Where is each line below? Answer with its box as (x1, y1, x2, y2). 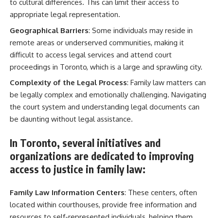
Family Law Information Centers (10, 188, 125, 197)
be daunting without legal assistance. (10, 114, 133, 124)
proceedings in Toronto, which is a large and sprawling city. (10, 62, 202, 72)
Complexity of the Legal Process (10, 78, 127, 87)
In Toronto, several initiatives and (10, 136, 161, 149)
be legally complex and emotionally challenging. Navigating (10, 90, 206, 99)
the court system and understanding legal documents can (10, 102, 200, 111)
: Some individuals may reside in (89, 25, 193, 35)
